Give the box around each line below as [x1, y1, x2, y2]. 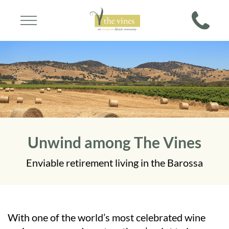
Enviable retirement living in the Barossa [26, 156, 203, 169]
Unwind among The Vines [28, 133, 201, 151]
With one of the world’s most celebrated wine [8, 211, 205, 223]
